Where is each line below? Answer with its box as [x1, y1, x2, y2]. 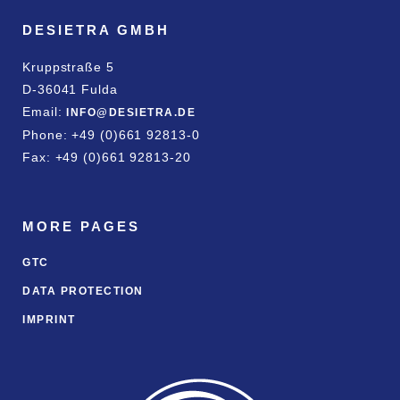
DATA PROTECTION [22, 284, 144, 297]
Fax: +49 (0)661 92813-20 [22, 149, 191, 164]
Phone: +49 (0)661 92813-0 [22, 127, 200, 142]
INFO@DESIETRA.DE [66, 105, 196, 119]
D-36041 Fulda [22, 81, 118, 96]
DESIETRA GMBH [22, 21, 170, 37]
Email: [22, 104, 67, 119]
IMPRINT [22, 312, 76, 326]
